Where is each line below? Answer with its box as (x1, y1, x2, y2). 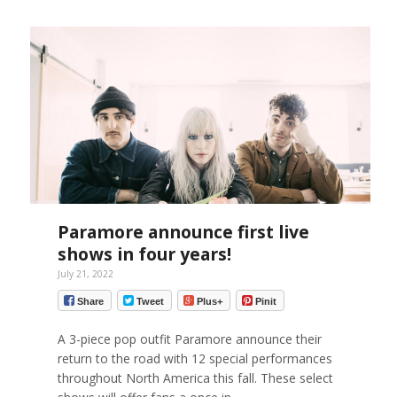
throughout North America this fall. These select (57, 369, 333, 386)
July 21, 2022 (57, 268, 113, 281)
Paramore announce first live (57, 220, 309, 245)
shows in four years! (57, 242, 231, 267)
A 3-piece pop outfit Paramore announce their (57, 330, 322, 347)
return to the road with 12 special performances (57, 349, 332, 367)
